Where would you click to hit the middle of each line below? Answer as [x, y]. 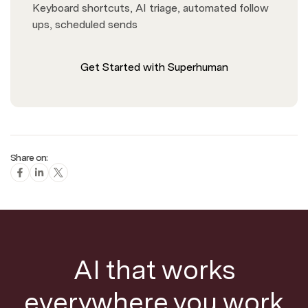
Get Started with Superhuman [154, 67]
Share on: [29, 158]
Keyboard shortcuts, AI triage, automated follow [151, 8]
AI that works [154, 270]
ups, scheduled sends [85, 25]
